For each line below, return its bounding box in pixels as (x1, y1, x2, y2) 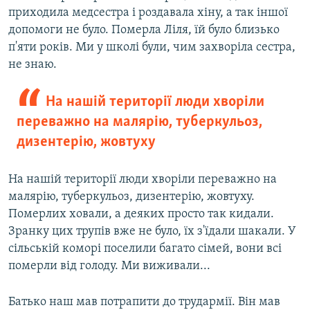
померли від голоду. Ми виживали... (8, 259, 210, 273)
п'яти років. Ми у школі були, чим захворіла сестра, (8, 41, 295, 55)
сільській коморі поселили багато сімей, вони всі (8, 242, 282, 256)
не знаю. (8, 58, 57, 72)
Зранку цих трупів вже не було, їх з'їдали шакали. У (8, 225, 296, 239)
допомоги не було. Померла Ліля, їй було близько (8, 24, 280, 37)
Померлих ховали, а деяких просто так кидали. (8, 208, 274, 221)
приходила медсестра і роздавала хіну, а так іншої (8, 6, 288, 20)
